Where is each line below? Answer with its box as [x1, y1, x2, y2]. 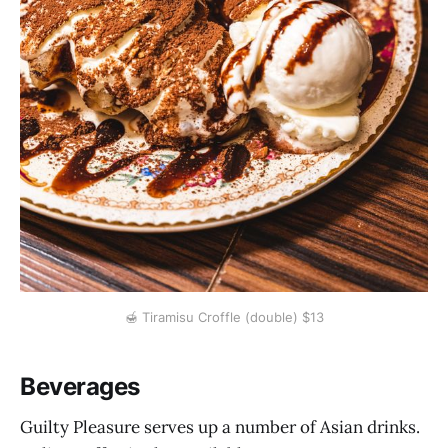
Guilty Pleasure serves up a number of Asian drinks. [20, 415, 420, 438]
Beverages [20, 372, 140, 402]
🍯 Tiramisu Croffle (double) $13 [124, 308, 324, 325]
